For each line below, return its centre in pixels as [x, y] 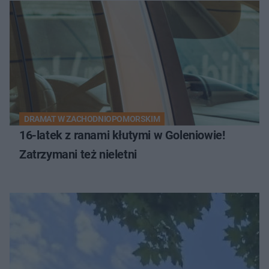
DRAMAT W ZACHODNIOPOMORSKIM [92, 119]
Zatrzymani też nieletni [78, 154]
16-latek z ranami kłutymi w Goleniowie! [122, 135]
